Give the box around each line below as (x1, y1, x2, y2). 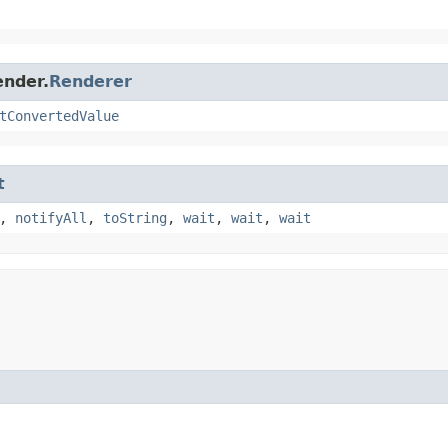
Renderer (49, 71, 132, 91)
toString (103, 209, 167, 226)
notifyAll (15, 209, 87, 226)
